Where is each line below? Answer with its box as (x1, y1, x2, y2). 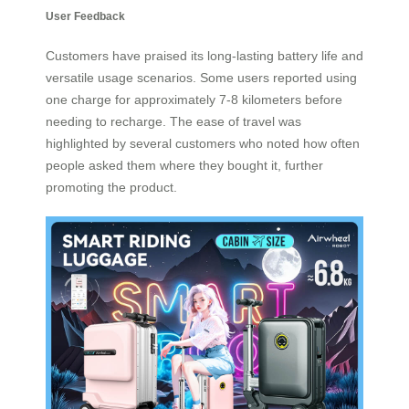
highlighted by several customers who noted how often (46, 136, 360, 152)
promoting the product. (46, 180, 177, 195)
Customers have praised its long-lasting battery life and (46, 48, 363, 64)
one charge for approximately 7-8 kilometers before (46, 92, 342, 108)
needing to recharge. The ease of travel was (46, 114, 301, 130)
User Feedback (46, 9, 125, 22)
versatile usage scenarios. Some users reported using (46, 70, 357, 86)
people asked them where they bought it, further (46, 158, 323, 173)
